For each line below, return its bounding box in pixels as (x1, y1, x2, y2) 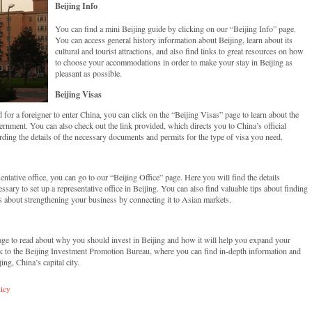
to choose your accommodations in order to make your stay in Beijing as (55, 56, 292, 68)
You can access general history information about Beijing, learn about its (55, 34, 292, 46)
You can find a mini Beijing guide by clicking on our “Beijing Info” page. (55, 23, 296, 35)
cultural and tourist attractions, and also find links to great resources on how (55, 45, 304, 57)
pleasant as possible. (55, 68, 122, 79)
